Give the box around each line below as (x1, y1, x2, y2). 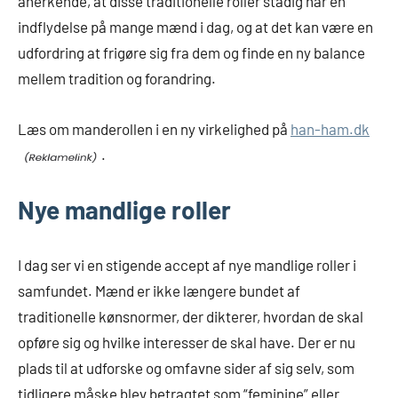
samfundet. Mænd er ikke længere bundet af (18, 282, 300, 300)
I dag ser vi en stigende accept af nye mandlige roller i (18, 256, 356, 275)
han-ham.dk (291, 120, 370, 139)
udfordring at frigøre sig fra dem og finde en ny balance (18, 44, 365, 62)
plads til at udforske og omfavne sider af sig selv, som (18, 359, 354, 378)
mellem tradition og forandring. (18, 69, 216, 88)
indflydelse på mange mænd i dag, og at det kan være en (18, 18, 373, 36)
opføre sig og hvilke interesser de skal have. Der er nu (18, 333, 355, 352)
